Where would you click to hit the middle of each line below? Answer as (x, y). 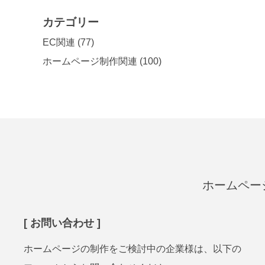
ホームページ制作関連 (90, 61)
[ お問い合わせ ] (62, 223)
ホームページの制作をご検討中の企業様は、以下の (132, 249)
